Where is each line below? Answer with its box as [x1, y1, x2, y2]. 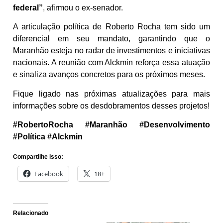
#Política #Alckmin [13, 132, 83, 141]
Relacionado [13, 209, 48, 217]
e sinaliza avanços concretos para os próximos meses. [13, 70, 205, 79]
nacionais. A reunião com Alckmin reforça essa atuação [13, 58, 210, 67]
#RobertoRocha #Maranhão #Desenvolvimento [13, 120, 210, 129]
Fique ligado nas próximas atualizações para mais [13, 89, 210, 98]
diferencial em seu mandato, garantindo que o [13, 34, 210, 43]
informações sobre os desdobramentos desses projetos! [13, 101, 210, 110]
